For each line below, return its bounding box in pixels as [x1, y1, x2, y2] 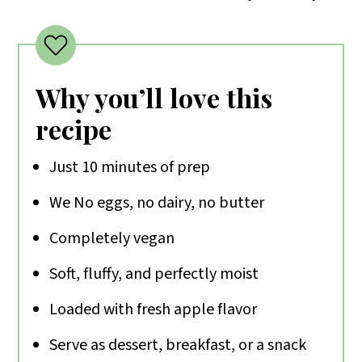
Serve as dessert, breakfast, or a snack [49, 334, 307, 357]
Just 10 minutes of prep [49, 156, 211, 179]
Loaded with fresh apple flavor [49, 298, 258, 322]
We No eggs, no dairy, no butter [49, 192, 265, 215]
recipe [36, 112, 112, 147]
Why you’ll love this [36, 80, 273, 116]
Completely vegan [49, 227, 175, 250]
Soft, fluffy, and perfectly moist [49, 263, 259, 286]
